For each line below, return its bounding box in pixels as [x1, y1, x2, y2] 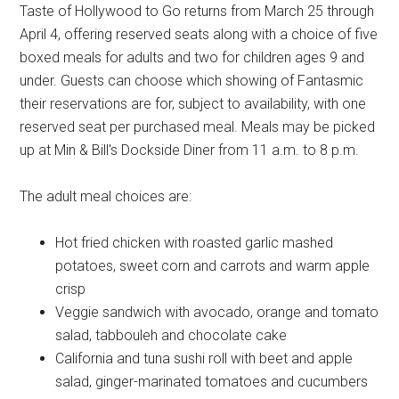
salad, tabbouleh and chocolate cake [55, 326, 288, 344]
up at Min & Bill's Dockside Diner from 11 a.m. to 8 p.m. [20, 141, 360, 159]
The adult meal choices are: [20, 187, 192, 205]
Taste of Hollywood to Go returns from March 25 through [20, 2, 375, 20]
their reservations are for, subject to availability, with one [20, 94, 367, 112]
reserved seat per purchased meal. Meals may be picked [20, 118, 376, 135]
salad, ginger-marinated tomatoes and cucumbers [55, 372, 369, 390]
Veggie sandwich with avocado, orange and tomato [55, 303, 379, 321]
